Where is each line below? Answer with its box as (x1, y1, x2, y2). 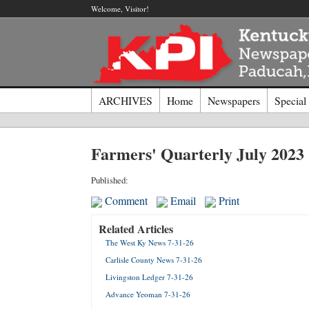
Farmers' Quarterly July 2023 (91, 141, 304, 166)
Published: (91, 173, 128, 186)
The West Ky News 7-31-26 (106, 237, 194, 248)
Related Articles (99, 221, 173, 237)
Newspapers (208, 92, 260, 108)
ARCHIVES (99, 92, 152, 108)
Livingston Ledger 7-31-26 (106, 272, 193, 283)
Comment (102, 192, 148, 208)
